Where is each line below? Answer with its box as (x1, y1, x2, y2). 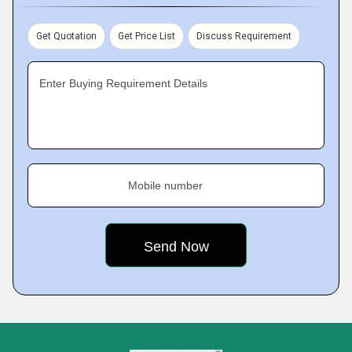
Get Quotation (36, 31, 97, 42)
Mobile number (128, 179, 203, 192)
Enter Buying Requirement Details (39, 77, 207, 90)
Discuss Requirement (196, 31, 291, 42)
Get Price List (118, 31, 175, 42)
